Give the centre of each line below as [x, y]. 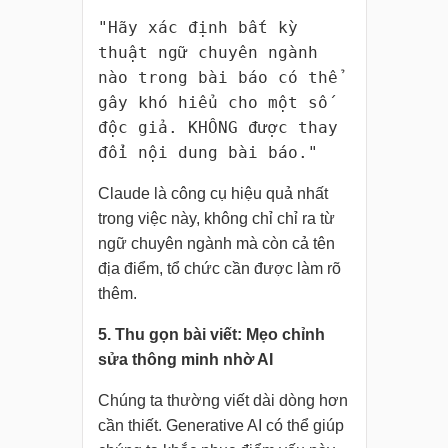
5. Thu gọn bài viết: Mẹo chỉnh [211, 335]
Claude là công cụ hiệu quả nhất [212, 194]
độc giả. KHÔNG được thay [217, 128]
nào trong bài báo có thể [217, 78]
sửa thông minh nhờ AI [185, 360]
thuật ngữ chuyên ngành [207, 53]
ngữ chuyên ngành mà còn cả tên [216, 244]
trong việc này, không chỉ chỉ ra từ [216, 219]
